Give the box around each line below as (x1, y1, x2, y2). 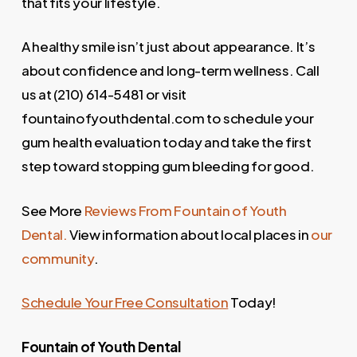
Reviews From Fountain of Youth (84, 201, 287, 219)
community (21, 249, 94, 267)
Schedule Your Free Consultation (21, 293, 229, 312)
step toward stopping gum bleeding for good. (21, 157, 315, 175)
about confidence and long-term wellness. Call (21, 61, 320, 80)
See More (21, 201, 84, 219)
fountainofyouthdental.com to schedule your (21, 109, 314, 127)
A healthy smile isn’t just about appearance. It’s (21, 37, 316, 56)
